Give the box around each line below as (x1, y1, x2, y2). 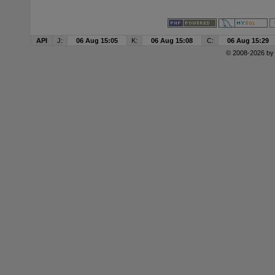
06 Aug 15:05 (76, 37, 118, 45)
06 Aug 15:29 (227, 37, 269, 45)
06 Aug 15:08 (151, 37, 193, 45)
